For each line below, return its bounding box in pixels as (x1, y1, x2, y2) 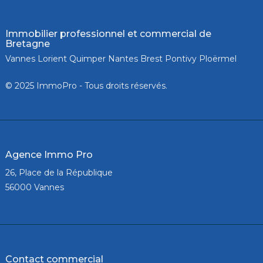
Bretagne (5, 38, 50, 49)
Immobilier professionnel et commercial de (5, 28, 211, 39)
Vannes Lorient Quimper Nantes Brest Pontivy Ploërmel (5, 53, 237, 64)
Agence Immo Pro (5, 149, 93, 160)
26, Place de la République (5, 167, 113, 178)
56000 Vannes (5, 181, 64, 193)
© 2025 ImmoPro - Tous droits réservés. (5, 80, 167, 91)
